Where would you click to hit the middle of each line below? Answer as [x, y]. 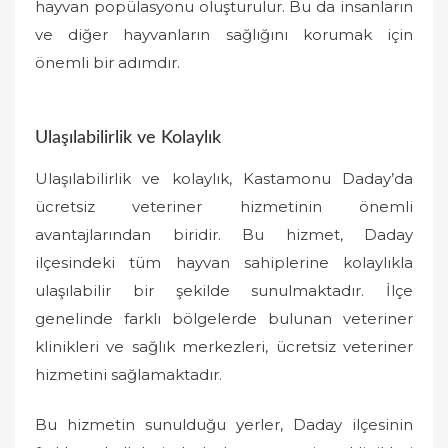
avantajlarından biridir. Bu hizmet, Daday [224, 234]
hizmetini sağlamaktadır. [128, 374]
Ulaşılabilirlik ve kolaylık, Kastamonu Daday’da [224, 178]
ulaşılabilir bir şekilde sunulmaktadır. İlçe [224, 290]
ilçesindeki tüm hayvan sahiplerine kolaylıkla [224, 262]
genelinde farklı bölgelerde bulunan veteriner [224, 318]
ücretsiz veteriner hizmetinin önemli [224, 206]
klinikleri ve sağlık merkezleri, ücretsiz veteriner [224, 346]
